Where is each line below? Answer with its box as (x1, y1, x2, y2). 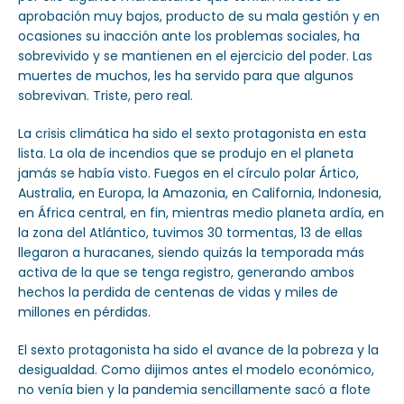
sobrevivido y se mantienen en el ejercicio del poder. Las (18, 46, 372, 65)
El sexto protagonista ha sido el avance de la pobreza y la (18, 340, 379, 359)
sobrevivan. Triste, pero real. (18, 86, 193, 105)
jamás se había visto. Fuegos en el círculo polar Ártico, (18, 163, 359, 182)
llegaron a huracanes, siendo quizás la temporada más (18, 243, 364, 262)
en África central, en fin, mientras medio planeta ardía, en (18, 203, 384, 222)
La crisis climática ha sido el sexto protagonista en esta (18, 124, 366, 142)
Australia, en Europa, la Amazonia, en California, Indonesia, (18, 183, 381, 202)
